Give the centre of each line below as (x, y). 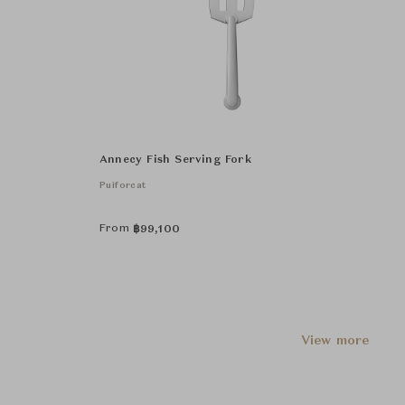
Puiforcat (123, 185)
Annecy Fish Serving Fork (175, 160)
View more (335, 340)
